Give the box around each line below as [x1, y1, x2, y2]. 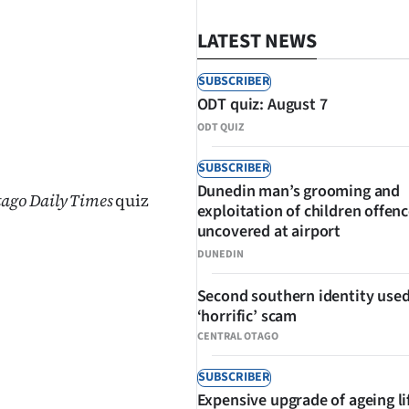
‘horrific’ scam [196, 305, 297, 328]
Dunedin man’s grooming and [196, 180, 400, 203]
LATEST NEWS [196, 26, 317, 56]
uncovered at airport [196, 220, 341, 243]
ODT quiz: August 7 [196, 93, 328, 116]
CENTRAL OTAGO [196, 329, 278, 344]
